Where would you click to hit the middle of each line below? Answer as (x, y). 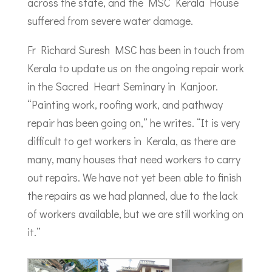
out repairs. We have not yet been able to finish (134, 177)
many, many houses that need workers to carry (134, 159)
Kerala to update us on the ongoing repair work (135, 68)
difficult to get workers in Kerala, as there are (131, 141)
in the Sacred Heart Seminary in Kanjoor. (122, 86)
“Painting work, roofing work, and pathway (125, 104)
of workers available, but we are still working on (135, 214)
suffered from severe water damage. (110, 21)
